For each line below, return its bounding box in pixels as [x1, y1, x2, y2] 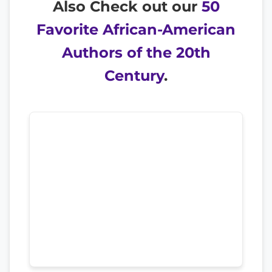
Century [104, 66, 164, 84]
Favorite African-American [36, 20, 236, 38]
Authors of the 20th [61, 43, 211, 61]
